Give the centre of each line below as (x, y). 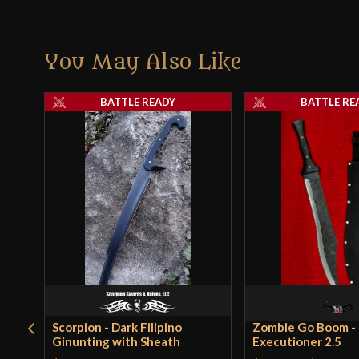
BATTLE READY (138, 102)
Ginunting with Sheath (117, 341)
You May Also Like (143, 62)
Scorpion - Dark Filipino (117, 327)
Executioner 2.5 (297, 341)
